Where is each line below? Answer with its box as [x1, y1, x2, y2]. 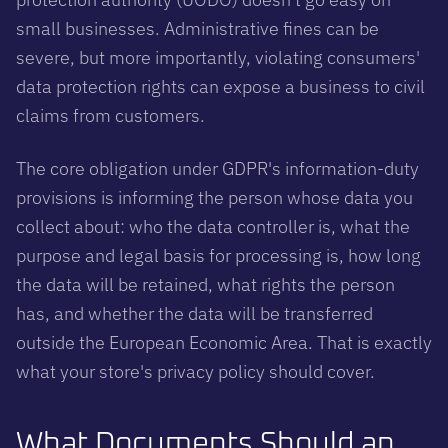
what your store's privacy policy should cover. [16, 359, 375, 383]
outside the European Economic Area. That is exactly [16, 330, 432, 354]
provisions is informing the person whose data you [16, 185, 413, 209]
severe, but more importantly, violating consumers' [16, 45, 420, 69]
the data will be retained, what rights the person [16, 272, 395, 296]
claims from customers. [16, 103, 205, 127]
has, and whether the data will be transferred [16, 301, 373, 325]
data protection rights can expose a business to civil [16, 74, 425, 98]
